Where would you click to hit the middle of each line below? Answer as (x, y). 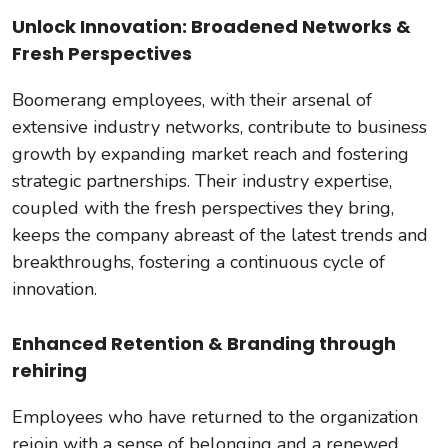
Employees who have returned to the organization (215, 416)
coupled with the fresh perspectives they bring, (203, 207)
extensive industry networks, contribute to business (219, 126)
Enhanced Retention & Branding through (204, 343)
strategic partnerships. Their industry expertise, (202, 180)
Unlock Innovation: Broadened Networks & (211, 26)
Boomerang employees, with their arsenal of (192, 99)
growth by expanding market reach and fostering (210, 153)
